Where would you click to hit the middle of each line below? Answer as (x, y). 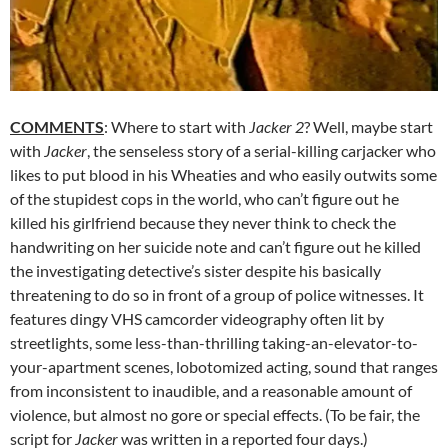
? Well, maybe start (368, 127)
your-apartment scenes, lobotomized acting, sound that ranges (224, 367)
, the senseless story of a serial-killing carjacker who (261, 151)
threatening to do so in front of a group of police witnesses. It (217, 295)
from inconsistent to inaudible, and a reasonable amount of (211, 391)
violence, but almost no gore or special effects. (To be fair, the (215, 415)
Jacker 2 (276, 127)
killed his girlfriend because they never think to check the (203, 223)
